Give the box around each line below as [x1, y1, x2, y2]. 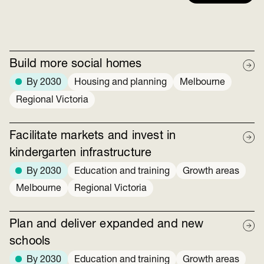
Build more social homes [9, 58, 142, 71]
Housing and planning [74, 78, 167, 88]
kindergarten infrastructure [9, 147, 152, 159]
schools [9, 235, 51, 247]
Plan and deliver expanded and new [9, 218, 204, 230]
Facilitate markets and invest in [9, 130, 176, 142]
